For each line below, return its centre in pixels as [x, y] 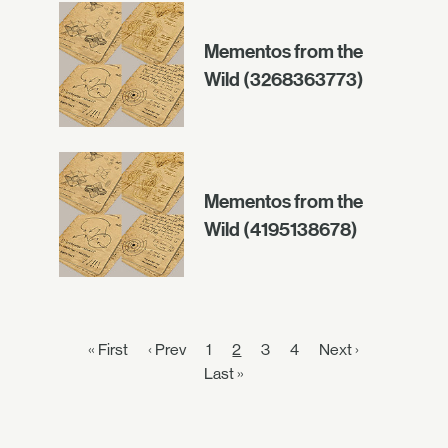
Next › [339, 349]
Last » [223, 373]
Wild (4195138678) [281, 228]
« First [108, 349]
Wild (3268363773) [284, 78]
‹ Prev [167, 349]
